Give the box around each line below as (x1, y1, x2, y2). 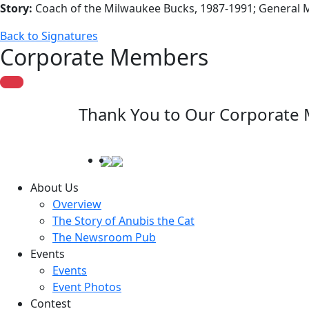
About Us (30, 180, 79, 195)
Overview (52, 197, 101, 212)
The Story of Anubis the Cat (52, 213, 195, 228)
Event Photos (52, 279, 121, 295)
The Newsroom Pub (52, 230, 156, 245)
